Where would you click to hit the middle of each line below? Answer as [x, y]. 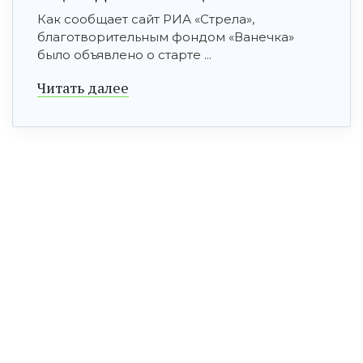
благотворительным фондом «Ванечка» [166, 37]
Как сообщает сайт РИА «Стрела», [146, 19]
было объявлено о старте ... [124, 55]
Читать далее [83, 88]
